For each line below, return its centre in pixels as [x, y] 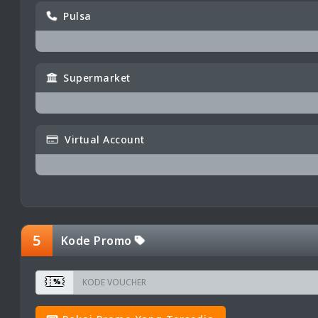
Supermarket [95, 78]
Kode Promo [98, 241]
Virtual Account [103, 140]
